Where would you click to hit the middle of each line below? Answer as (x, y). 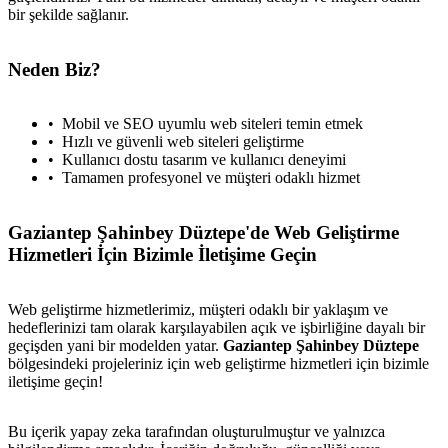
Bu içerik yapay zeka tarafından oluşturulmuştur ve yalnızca (196, 431)
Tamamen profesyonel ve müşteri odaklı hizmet (211, 178)
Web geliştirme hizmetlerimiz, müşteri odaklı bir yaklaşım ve (198, 309)
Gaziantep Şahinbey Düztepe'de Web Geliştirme (203, 233)
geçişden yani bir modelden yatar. (115, 345)
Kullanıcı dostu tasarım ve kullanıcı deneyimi (204, 160)
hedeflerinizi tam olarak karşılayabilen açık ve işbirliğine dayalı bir (216, 327)
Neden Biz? (54, 69)
